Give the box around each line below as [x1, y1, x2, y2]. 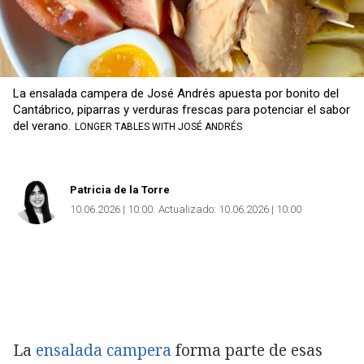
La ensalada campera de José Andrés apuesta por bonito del [13, 85, 339, 101]
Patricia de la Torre [70, 183, 170, 196]
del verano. [13, 118, 71, 133]
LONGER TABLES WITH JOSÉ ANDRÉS [75, 120, 242, 132]
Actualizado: [158, 202, 216, 215]
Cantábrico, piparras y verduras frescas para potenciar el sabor [13, 102, 350, 117]
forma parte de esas [171, 339, 323, 361]
